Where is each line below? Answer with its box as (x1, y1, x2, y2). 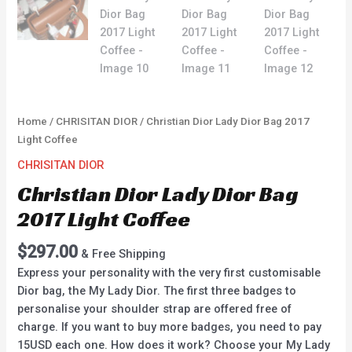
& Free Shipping (81, 246, 167, 261)
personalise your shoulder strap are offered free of (17, 302, 292, 317)
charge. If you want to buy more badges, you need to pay (17, 320, 322, 335)
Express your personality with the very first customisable (17, 266, 321, 280)
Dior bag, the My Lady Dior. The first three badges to (17, 284, 297, 299)
